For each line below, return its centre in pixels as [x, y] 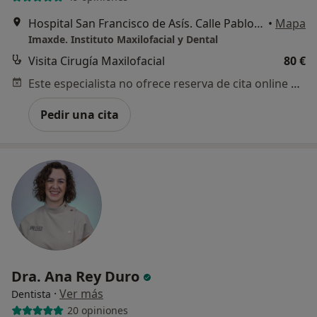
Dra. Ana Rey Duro [77, 276]
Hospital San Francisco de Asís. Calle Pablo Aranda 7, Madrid [259, 23]
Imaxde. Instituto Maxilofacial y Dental [123, 39]
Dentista [31, 294]
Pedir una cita [80, 114]
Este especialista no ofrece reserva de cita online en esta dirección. [295, 83]
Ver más [81, 293]
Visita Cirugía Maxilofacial [97, 60]
